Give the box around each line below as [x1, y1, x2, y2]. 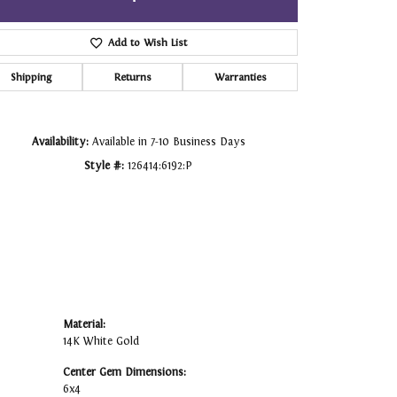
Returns [113, 71, 152, 84]
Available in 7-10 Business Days [91, 136, 245, 149]
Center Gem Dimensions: [63, 366, 186, 379]
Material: [63, 318, 105, 331]
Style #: [84, 160, 124, 173]
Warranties [214, 71, 267, 84]
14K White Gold [63, 335, 139, 348]
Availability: [31, 136, 89, 149]
